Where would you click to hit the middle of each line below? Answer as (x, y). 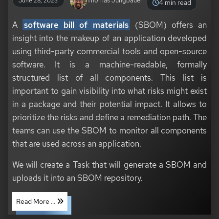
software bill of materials (76, 24)
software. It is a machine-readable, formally (109, 64)
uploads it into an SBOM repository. (77, 177)
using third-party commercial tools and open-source (109, 51)
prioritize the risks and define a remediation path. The (109, 117)
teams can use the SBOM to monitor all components (109, 130)
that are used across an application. (77, 143)
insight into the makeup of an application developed (109, 38)
